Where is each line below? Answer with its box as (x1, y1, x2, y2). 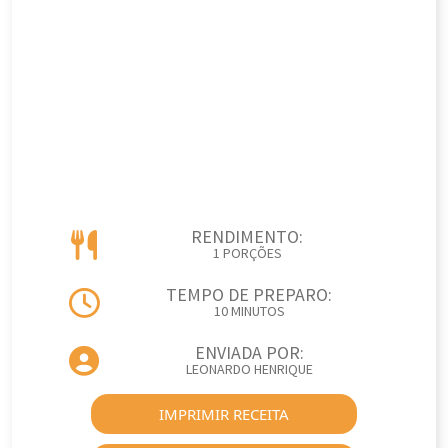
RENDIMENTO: (191, 226, 303, 249)
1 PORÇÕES (212, 245, 282, 263)
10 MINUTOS (213, 303, 285, 321)
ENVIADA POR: (194, 342, 304, 365)
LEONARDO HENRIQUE (185, 361, 313, 379)
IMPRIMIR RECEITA (159, 404, 289, 424)
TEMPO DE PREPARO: (166, 284, 332, 307)
